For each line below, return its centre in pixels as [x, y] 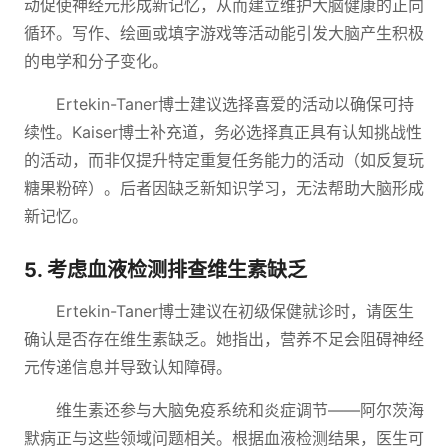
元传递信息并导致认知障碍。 [128, 367]
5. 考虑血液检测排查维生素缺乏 [165, 270]
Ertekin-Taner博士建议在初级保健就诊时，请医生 [235, 311]
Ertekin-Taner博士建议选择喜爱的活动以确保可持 [235, 104]
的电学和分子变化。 [96, 61]
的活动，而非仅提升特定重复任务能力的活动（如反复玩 [224, 160]
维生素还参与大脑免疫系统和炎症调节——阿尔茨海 [240, 410]
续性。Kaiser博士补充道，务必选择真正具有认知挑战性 [223, 132]
